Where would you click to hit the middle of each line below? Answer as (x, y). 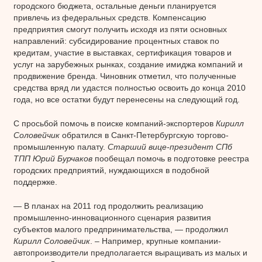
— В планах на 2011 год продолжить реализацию (108, 206)
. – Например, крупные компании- (155, 241)
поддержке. (35, 182)
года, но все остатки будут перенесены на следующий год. (126, 99)
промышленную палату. (60, 146)
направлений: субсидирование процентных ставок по (116, 41)
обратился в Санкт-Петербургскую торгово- (144, 135)
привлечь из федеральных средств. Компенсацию (110, 17)
